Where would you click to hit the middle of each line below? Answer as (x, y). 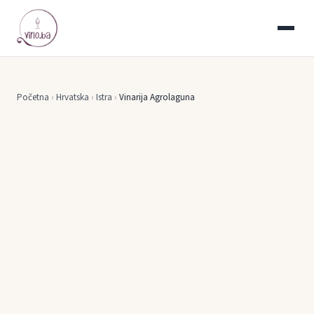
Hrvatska (73, 97)
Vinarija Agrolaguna (157, 97)
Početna (33, 97)
